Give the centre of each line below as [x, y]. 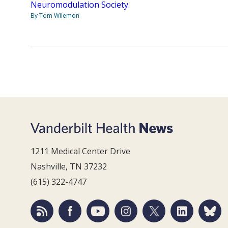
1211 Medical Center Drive [80, 151]
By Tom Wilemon [55, 15]
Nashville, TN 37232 [69, 167]
